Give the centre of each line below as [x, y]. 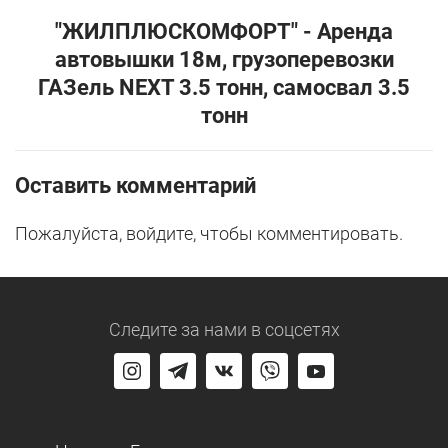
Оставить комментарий [135, 186]
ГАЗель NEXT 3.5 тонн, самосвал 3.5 [224, 88]
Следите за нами [177, 330]
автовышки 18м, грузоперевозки [224, 60]
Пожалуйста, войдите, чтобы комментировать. [209, 234]
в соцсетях [293, 330]
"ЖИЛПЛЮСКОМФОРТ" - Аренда [224, 32]
